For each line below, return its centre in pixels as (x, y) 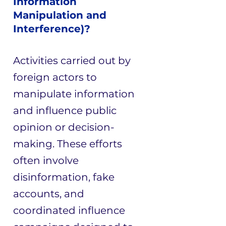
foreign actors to (55, 77)
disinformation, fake (64, 177)
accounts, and (49, 194)
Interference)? (52, 29)
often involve (46, 160)
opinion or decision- (64, 127)
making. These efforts (68, 144)
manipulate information (74, 94)
